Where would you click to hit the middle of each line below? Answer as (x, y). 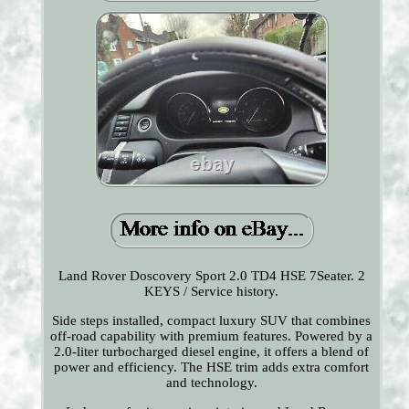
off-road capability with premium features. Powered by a (212, 336)
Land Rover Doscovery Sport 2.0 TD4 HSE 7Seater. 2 (211, 276)
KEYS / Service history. (212, 292)
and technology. (211, 383)
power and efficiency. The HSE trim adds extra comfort (212, 367)
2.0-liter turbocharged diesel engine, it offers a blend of (212, 352)
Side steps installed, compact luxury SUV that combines (212, 321)
